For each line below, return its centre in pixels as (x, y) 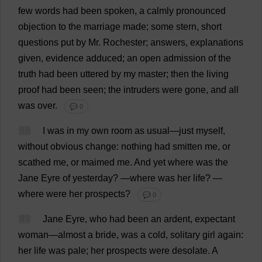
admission (185, 58)
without (33, 146)
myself (209, 131)
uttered (94, 74)
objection (37, 27)
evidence (65, 58)
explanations (217, 42)
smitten (187, 146)
